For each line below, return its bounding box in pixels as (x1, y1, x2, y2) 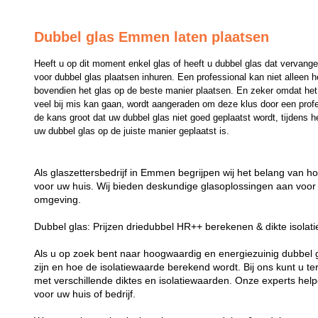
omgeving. (34, 194, 82, 205)
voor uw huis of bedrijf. (34, 288, 136, 300)
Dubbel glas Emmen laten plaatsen (34, 29, 270, 45)
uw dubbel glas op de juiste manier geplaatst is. (34, 125, 230, 136)
